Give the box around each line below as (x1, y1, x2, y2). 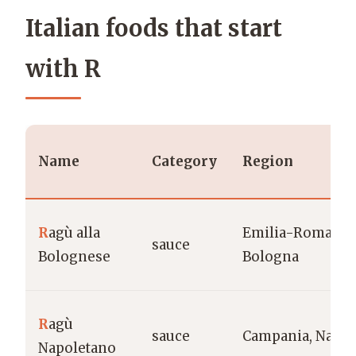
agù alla (48, 224, 100, 242)
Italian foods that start (25, 14, 282, 44)
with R (25, 55, 101, 84)
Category (152, 153, 217, 171)
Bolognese (38, 248, 110, 266)
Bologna (242, 248, 299, 266)
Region (242, 153, 293, 171)
